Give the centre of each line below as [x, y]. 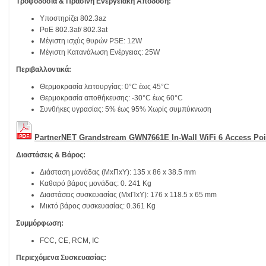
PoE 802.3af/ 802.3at [74, 30]
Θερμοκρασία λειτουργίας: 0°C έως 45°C [104, 87]
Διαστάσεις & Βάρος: [51, 155]
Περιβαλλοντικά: [44, 70]
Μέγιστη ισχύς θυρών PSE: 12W [91, 41]
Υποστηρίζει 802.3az [73, 19]
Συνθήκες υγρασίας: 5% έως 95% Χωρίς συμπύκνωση [126, 110]
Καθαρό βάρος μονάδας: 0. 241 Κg [96, 184]
